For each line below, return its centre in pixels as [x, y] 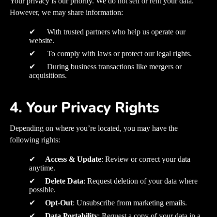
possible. [42, 190]
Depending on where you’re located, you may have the [94, 128]
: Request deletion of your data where [140, 181]
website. [42, 41]
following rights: [35, 140]
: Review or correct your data [146, 159]
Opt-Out [59, 203]
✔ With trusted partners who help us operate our [107, 32]
